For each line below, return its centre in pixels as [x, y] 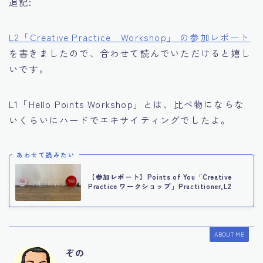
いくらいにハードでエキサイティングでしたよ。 [120, 120]
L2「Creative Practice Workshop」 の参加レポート [130, 37]
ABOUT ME [229, 234]
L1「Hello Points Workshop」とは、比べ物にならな [127, 104]
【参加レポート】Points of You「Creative [160, 177]
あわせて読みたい [46, 154]
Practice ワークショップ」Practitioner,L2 [160, 186]
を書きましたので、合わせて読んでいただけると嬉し [130, 53]
